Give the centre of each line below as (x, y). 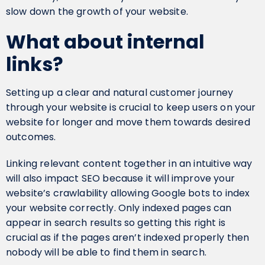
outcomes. (31, 137)
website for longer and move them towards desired (128, 122)
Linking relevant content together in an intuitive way (129, 164)
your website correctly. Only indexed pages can (119, 208)
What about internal (105, 42)
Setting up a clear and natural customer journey (120, 93)
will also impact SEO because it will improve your (120, 178)
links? (35, 64)
